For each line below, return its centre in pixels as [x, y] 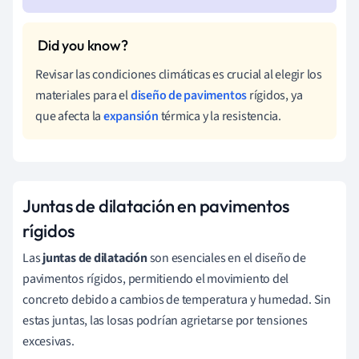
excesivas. [48, 342]
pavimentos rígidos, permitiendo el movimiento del [156, 279]
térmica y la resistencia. [220, 117]
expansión [131, 117]
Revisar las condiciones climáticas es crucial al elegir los [179, 75]
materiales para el [83, 96]
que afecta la [69, 117]
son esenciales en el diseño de [226, 258]
